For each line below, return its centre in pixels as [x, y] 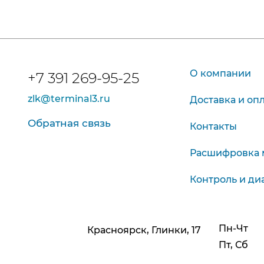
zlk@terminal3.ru [69, 99]
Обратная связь [70, 123]
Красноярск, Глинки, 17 [144, 230]
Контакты [213, 126]
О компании [220, 73]
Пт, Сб [233, 245]
